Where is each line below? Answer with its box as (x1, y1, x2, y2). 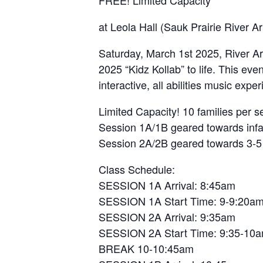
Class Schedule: (99, 161, 175, 177)
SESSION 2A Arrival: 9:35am (99, 208, 235, 224)
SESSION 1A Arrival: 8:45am (99, 177, 235, 193)
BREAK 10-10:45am (99, 240, 194, 256)
